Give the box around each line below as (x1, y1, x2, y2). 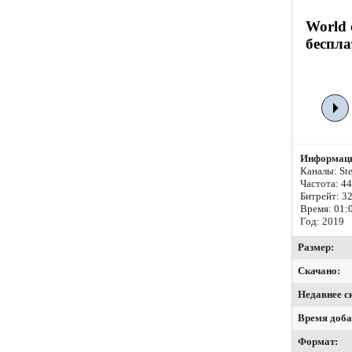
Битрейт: (300, 190, 342, 203)
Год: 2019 (300, 215, 344, 228)
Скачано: (298, 265, 340, 277)
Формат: (298, 335, 338, 348)
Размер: (298, 241, 334, 254)
